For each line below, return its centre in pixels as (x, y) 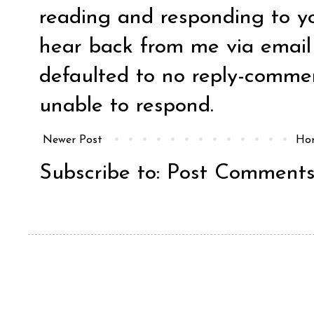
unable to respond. (127, 106)
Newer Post (73, 140)
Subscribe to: (103, 173)
